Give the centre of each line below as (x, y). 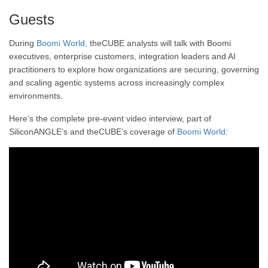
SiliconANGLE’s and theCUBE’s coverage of (92, 131)
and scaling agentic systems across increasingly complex (117, 83)
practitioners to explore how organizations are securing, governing (134, 70)
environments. (36, 96)
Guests (32, 20)
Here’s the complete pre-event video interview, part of (110, 118)
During (23, 43)
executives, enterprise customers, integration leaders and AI (122, 57)
